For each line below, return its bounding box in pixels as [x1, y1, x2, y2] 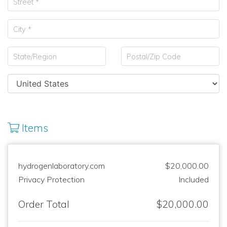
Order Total [18, 198, 69, 210]
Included [178, 174, 209, 184]
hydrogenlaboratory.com [18, 161, 105, 171]
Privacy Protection [18, 174, 85, 184]
